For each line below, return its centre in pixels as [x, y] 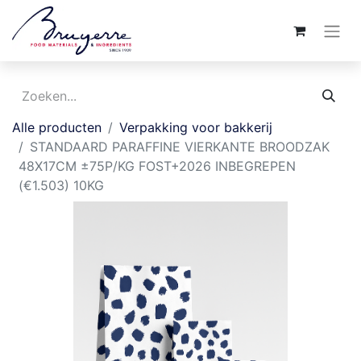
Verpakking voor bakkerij [196, 127]
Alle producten [57, 127]
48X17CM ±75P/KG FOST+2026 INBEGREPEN [157, 166]
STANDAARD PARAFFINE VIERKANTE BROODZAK [180, 147]
